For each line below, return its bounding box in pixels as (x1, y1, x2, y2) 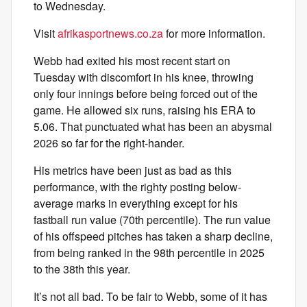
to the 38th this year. (34, 261, 130, 277)
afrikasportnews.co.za (58, 25, 163, 41)
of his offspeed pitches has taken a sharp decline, (34, 228, 273, 244)
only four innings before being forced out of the (34, 86, 258, 101)
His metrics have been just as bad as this (34, 162, 232, 178)
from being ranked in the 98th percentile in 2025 (34, 245, 265, 260)
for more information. (163, 25, 265, 41)
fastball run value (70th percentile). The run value (34, 212, 271, 228)
